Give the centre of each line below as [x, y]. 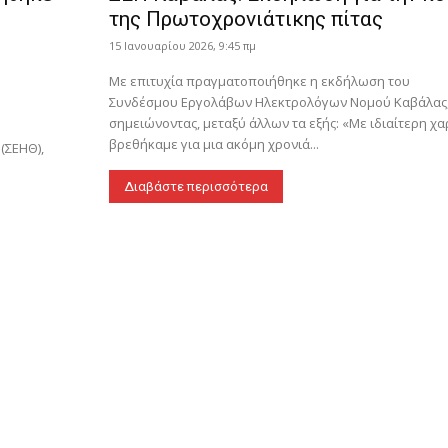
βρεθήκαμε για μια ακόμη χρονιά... [213, 143]
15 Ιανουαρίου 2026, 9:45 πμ [182, 45]
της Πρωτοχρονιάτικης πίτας [245, 18]
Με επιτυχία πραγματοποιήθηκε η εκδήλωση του [259, 80]
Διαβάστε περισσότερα [195, 186]
